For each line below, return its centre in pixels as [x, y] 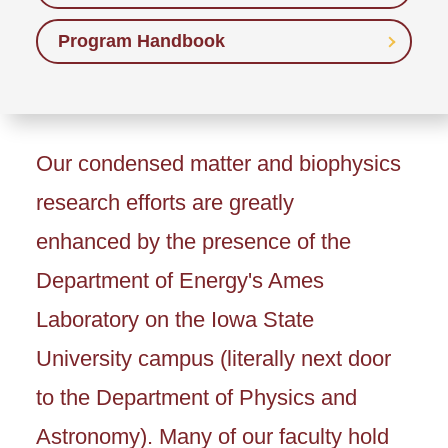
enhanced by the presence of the [193, 242]
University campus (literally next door [213, 359]
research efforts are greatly [165, 203]
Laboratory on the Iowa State [175, 320]
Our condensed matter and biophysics [218, 164]
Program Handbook [141, 41]
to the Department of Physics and [196, 398]
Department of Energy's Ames [180, 281]
